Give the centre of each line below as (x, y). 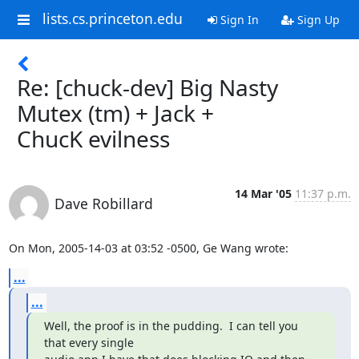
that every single (89, 343)
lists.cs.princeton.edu (112, 19)
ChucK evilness (93, 139)
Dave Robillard (103, 204)
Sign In (238, 20)
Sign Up (317, 20)
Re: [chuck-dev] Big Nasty (147, 87)
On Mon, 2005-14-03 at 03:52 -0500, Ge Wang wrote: (148, 248)
